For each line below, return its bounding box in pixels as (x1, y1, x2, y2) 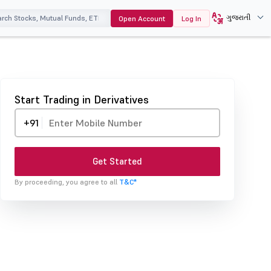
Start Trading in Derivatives (15, 93, 149, 106)
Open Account (118, 14, 165, 23)
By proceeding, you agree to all (15, 177, 119, 186)
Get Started (93, 155, 142, 167)
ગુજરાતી (226, 12, 250, 22)
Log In (181, 14, 201, 23)
